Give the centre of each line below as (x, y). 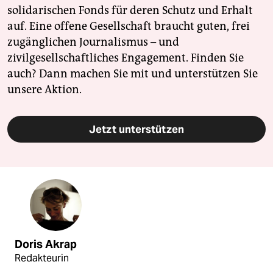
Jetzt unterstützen (136, 129)
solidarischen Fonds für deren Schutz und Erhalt (130, 10)
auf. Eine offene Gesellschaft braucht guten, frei (129, 26)
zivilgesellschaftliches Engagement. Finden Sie (126, 58)
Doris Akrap (46, 244)
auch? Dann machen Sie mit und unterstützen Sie (133, 73)
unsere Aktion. (44, 89)
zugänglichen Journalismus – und (93, 42)
